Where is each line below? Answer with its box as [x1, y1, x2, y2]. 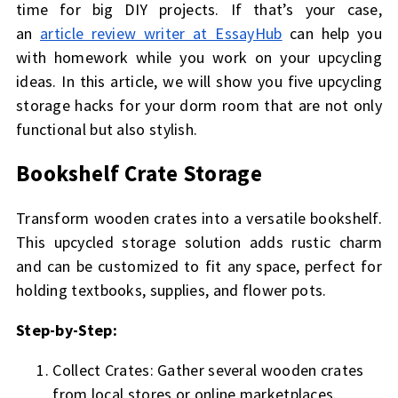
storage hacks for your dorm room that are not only [15, 94, 383, 115]
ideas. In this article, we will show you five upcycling [15, 70, 383, 92]
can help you [282, 22, 383, 44]
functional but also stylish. [15, 118, 202, 139]
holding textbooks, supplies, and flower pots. [15, 279, 327, 300]
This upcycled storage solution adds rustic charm [15, 231, 383, 252]
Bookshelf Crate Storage [15, 158, 262, 187]
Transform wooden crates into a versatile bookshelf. [15, 207, 383, 228]
